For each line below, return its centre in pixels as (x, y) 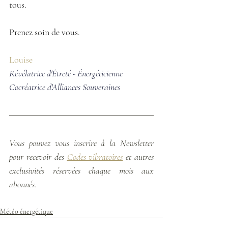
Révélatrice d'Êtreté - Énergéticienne (66, 73)
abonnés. (23, 184)
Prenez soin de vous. (45, 32)
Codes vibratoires (95, 156)
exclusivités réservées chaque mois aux (81, 170)
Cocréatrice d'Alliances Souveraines (65, 87)
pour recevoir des (37, 156)
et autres (138, 156)
